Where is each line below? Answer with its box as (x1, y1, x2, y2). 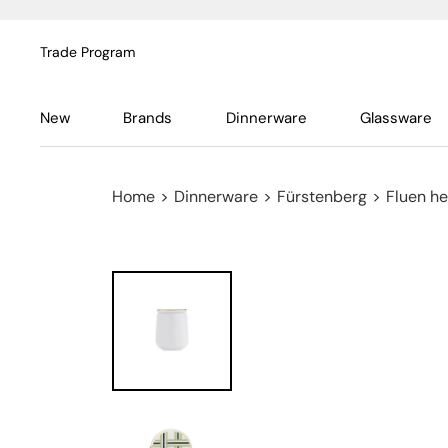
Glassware (359, 108, 432, 128)
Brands (123, 108, 173, 128)
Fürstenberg (277, 186, 367, 207)
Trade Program (40, 43, 135, 61)
